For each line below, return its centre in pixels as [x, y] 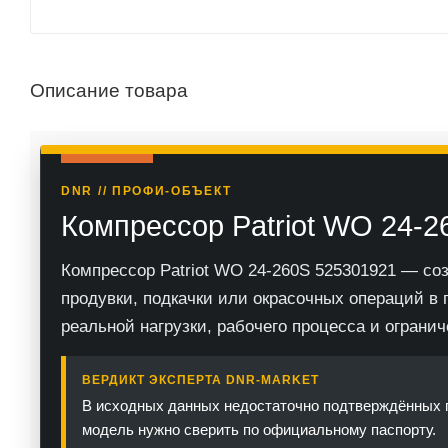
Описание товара [109, 90]
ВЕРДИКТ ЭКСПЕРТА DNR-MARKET [200, 379]
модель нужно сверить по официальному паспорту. [259, 429]
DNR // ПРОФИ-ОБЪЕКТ [146, 190]
